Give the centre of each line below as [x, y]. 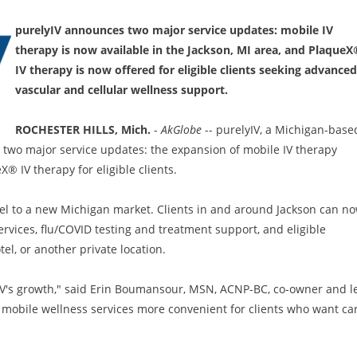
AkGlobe [181, 129]
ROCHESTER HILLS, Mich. [83, 129]
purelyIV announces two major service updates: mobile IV [174, 30]
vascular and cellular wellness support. [122, 90]
